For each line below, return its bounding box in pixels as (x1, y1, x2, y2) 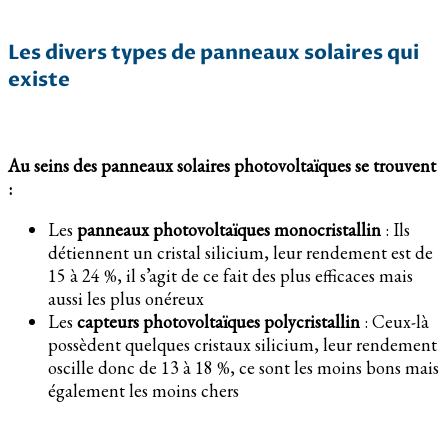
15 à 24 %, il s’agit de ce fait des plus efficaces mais (48, 263, 413, 287)
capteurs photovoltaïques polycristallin (77, 309, 360, 333)
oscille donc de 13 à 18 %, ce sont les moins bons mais (48, 355, 439, 379)
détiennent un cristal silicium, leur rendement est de (48, 240, 433, 264)
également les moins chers (48, 378, 239, 402)
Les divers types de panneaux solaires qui (8, 38, 419, 66)
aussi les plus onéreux (48, 286, 204, 310)
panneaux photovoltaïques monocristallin (77, 217, 381, 241)
